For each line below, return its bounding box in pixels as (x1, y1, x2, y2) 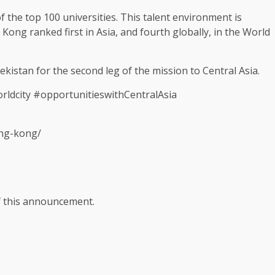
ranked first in (27, 25, 96, 39)
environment (172, 10, 232, 24)
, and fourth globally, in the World (115, 25, 270, 39)
